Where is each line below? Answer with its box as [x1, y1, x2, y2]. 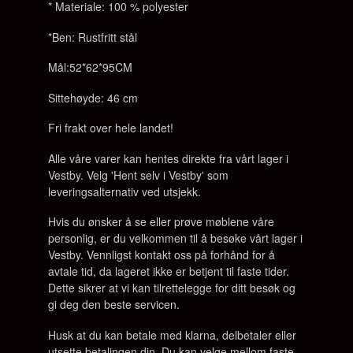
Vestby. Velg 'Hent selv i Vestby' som [48, 166, 229, 183]
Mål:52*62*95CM [48, 59, 133, 75]
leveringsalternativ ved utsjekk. [48, 183, 202, 199]
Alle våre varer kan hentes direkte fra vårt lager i [48, 150, 289, 166]
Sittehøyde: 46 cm [48, 89, 139, 106]
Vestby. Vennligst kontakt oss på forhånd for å [48, 247, 276, 262]
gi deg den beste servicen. [48, 296, 180, 312]
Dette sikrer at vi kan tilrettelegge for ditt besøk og [48, 280, 296, 295]
